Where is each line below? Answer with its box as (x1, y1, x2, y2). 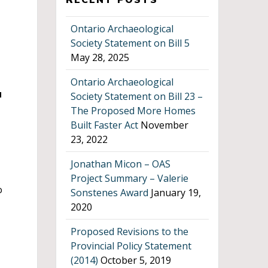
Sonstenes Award (71, 185, 149, 199)
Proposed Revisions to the (71, 224, 189, 238)
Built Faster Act (71, 118, 139, 132)
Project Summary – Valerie (71, 171, 189, 185)
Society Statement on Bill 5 (71, 36, 190, 50)
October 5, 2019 (100, 253, 172, 267)
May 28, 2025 (71, 50, 130, 64)
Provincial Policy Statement (71, 239, 192, 252)
